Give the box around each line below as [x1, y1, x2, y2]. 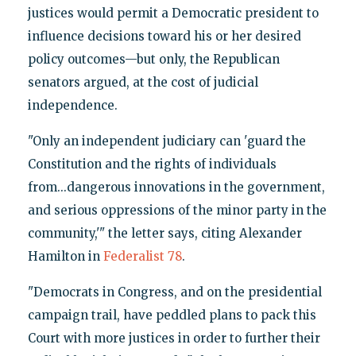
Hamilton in [27, 248, 103, 264]
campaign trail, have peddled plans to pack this [27, 307, 316, 323]
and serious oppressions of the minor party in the [27, 202, 327, 218]
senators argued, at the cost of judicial [27, 74, 258, 90]
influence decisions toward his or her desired [27, 28, 301, 44]
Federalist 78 [103, 248, 182, 264]
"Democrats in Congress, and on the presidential [27, 284, 322, 300]
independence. [27, 97, 118, 113]
